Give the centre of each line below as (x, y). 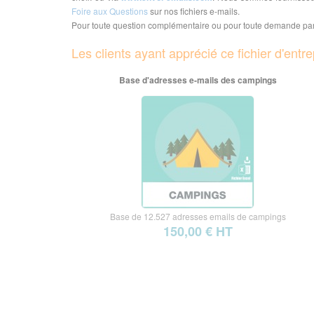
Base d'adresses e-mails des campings (198, 80)
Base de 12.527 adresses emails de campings (198, 216)
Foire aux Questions (110, 11)
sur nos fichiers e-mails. (194, 11)
